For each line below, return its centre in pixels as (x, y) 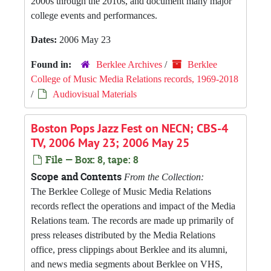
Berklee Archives (129, 64)
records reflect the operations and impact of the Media (133, 206)
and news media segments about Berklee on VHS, (127, 264)
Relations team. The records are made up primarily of (132, 220)
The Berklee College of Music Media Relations (121, 191)
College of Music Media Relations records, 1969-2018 (135, 79)
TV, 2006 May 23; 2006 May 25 (110, 143)
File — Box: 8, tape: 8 (91, 160)
